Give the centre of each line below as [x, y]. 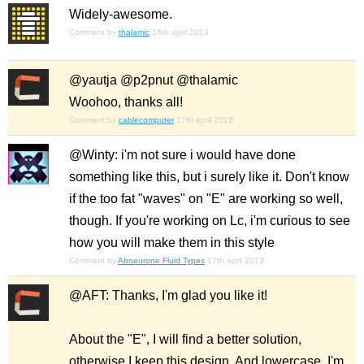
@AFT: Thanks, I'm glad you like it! [168, 296]
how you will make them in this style [172, 243]
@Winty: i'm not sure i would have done [182, 155]
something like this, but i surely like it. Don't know [209, 177]
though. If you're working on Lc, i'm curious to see [210, 221]
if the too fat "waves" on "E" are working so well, [206, 199]
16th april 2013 [180, 32]
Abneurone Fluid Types [161, 261]
